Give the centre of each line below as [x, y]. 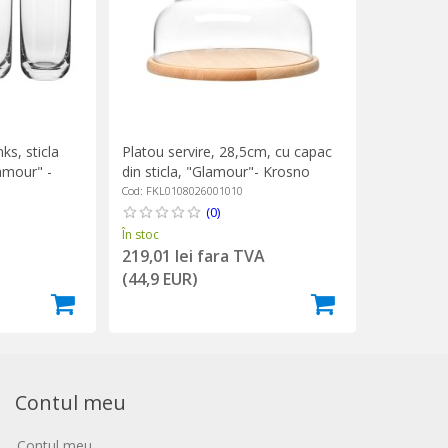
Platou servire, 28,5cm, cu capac [226, 151]
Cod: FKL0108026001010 [182, 190]
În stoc [140, 234]
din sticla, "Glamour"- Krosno [215, 171]
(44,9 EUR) [159, 278]
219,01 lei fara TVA [193, 255]
